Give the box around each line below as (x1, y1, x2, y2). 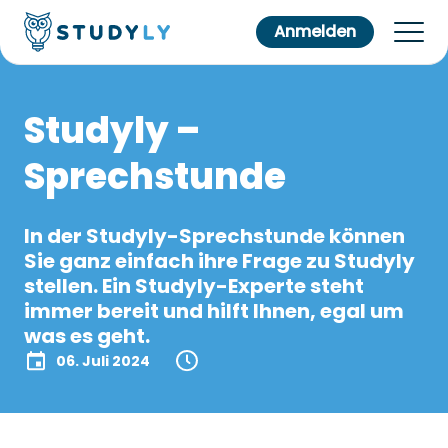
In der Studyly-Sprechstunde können (24, 222, 405, 250)
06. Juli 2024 (56, 350, 150, 371)
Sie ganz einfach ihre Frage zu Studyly (24, 247, 415, 275)
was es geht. (24, 322, 150, 350)
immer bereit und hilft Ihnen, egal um (24, 297, 404, 325)
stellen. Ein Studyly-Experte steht (24, 272, 364, 300)
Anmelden (274, 20, 356, 43)
